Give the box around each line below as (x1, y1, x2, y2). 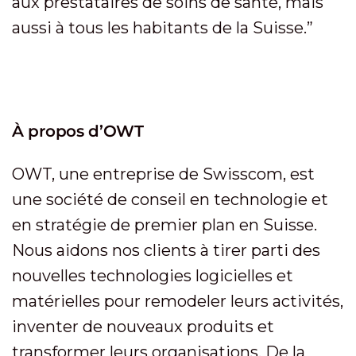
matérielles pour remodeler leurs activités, (12, 292, 343, 311)
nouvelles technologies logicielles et (12, 266, 293, 285)
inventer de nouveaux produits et (12, 317, 274, 336)
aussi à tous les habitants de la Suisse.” (12, 18, 313, 37)
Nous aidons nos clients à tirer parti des (12, 241, 320, 260)
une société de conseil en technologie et (12, 190, 328, 209)
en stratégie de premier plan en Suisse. (12, 215, 317, 234)
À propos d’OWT (12, 122, 144, 141)
